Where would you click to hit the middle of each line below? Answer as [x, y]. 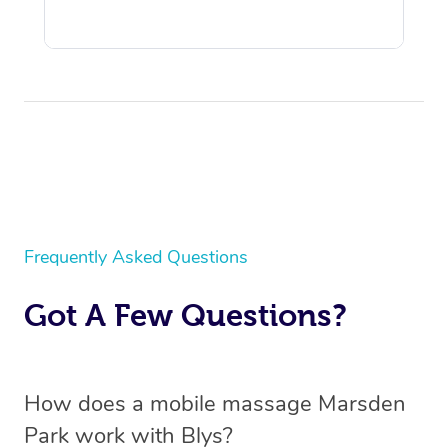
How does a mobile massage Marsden [215, 404]
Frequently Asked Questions [136, 257]
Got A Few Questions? [185, 315]
